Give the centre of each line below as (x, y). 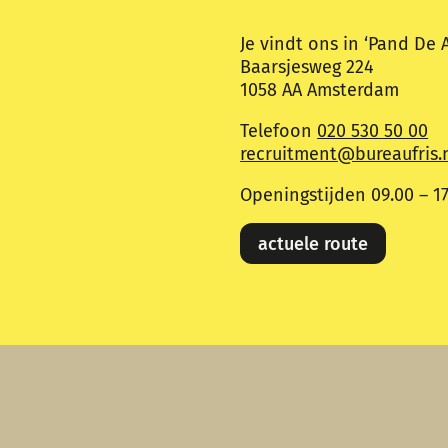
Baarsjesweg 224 (307, 67)
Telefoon (279, 131)
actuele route (313, 243)
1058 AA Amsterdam (320, 90)
